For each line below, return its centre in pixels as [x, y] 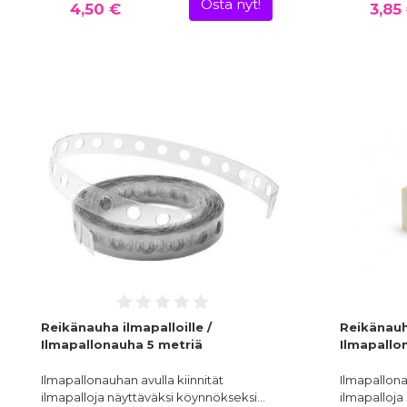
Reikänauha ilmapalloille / [126, 328]
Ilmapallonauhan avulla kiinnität [132, 380]
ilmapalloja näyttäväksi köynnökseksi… [153, 397]
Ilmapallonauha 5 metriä [122, 345]
